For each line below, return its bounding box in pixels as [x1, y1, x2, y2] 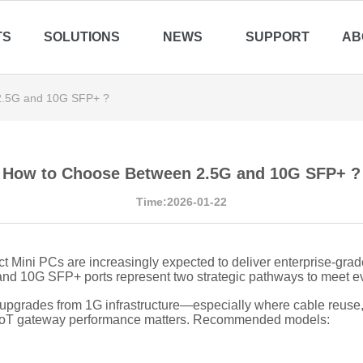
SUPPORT [245, 30, 310, 44]
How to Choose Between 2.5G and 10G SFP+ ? [2, 164, 361, 182]
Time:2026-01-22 [136, 195, 227, 208]
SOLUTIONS [44, 30, 121, 44]
